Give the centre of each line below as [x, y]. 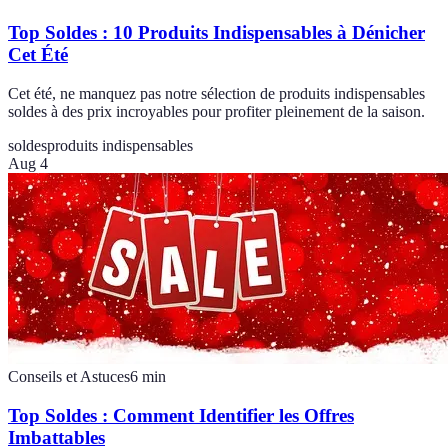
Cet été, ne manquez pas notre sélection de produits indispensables [216, 93]
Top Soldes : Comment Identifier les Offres [181, 415]
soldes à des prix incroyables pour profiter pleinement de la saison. [216, 111]
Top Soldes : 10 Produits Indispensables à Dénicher [216, 33]
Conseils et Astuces [69, 376]
